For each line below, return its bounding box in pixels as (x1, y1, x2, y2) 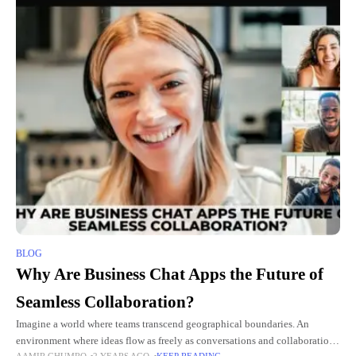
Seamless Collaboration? (16, 292, 195, 312)
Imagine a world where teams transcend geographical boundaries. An (16, 319, 309, 331)
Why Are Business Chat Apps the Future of (16, 265, 323, 284)
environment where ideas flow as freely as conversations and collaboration (16, 335, 335, 347)
